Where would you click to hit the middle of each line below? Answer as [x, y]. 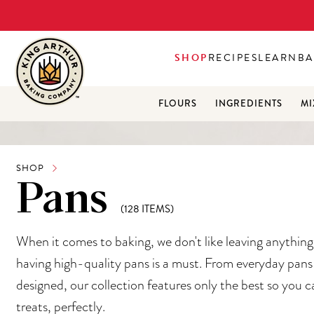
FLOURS [177, 104]
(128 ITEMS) [147, 209]
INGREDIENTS [248, 104]
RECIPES [233, 58]
